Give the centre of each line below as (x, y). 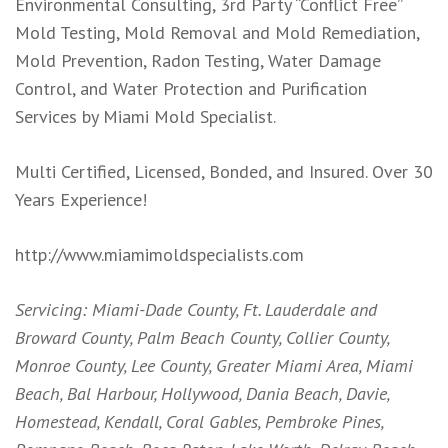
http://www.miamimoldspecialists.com (159, 254)
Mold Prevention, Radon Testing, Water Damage (198, 60)
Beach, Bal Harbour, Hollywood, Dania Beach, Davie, (202, 393)
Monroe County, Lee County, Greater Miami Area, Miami (214, 365)
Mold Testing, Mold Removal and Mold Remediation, (217, 32)
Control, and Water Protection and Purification (191, 88)
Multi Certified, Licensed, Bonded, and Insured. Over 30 (224, 171)
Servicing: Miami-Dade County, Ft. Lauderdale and (196, 309)
